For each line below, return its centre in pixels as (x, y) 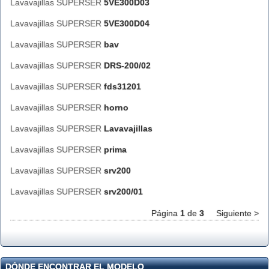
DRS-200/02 (127, 65)
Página (166, 213)
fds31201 (122, 86)
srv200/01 (123, 192)
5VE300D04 (127, 23)
